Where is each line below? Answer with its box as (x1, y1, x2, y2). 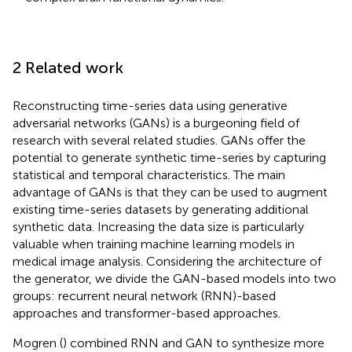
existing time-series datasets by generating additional (13, 201, 309, 217)
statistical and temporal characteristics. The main (13, 167, 285, 182)
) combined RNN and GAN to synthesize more (63, 335, 324, 350)
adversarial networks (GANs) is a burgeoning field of (13, 115, 299, 130)
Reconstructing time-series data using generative (13, 97, 288, 113)
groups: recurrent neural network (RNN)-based (13, 288, 276, 303)
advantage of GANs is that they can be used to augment (13, 184, 328, 200)
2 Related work (13, 57, 123, 77)
